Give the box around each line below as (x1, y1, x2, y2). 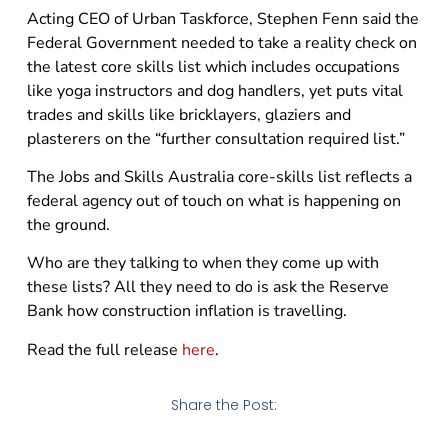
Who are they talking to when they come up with (26, 252, 379, 275)
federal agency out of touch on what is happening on (26, 189, 401, 212)
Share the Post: (171, 395, 277, 416)
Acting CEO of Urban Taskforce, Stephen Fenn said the (26, 7, 419, 30)
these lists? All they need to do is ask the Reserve (26, 276, 389, 299)
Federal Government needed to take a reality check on (26, 31, 417, 54)
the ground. (26, 213, 110, 236)
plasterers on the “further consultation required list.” (26, 127, 405, 150)
